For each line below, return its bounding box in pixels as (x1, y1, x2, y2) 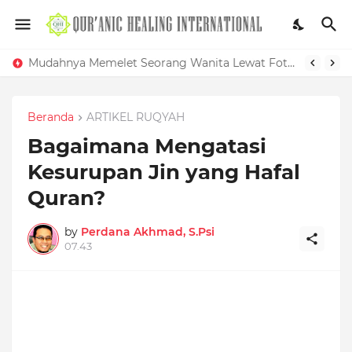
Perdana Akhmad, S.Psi (81, 225, 214, 240)
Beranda (27, 110, 74, 124)
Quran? (27, 185, 105, 211)
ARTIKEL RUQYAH (86, 110, 185, 124)
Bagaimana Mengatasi (27, 134, 266, 159)
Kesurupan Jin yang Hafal (27, 159, 300, 185)
